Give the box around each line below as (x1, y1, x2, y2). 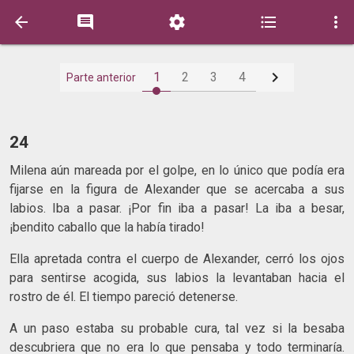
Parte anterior (66, 71, 136, 84)
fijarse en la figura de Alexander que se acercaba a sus (9, 181, 345, 197)
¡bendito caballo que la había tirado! (9, 219, 205, 235)
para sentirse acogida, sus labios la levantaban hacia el (9, 269, 345, 285)
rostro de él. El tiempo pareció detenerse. (9, 288, 241, 304)
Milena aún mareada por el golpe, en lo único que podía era (9, 162, 345, 178)
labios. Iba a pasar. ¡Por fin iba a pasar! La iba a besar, (9, 200, 345, 216)
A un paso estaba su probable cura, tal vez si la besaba (9, 320, 345, 336)
